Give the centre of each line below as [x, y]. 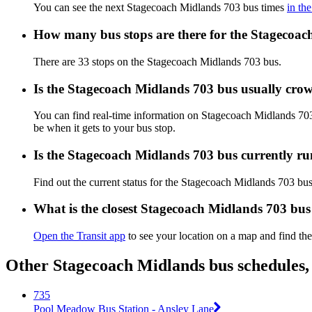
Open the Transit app [79, 236]
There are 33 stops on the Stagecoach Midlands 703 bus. [157, 61]
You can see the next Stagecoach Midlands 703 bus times [160, 8]
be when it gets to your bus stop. [104, 128]
